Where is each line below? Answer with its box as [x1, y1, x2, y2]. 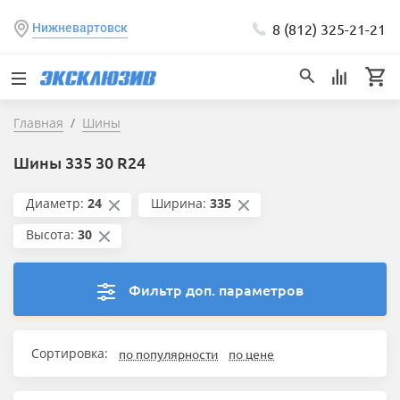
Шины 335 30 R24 [13, 152, 146, 172]
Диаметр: [25, 195, 84, 212]
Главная [13, 114, 63, 131]
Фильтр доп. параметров [128, 279, 304, 299]
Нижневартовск [32, 21, 128, 35]
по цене [229, 346, 274, 362]
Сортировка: [31, 345, 108, 362]
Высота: [25, 226, 74, 244]
